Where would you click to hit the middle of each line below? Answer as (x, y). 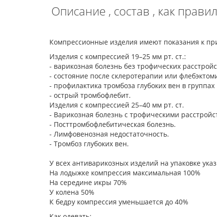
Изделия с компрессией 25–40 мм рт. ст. (118, 105)
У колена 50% (73, 192)
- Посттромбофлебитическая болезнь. (114, 124)
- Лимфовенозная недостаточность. (110, 134)
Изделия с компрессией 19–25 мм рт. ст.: (119, 56)
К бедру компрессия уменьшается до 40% (119, 202)
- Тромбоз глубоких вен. (90, 144)
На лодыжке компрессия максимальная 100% (126, 173)
